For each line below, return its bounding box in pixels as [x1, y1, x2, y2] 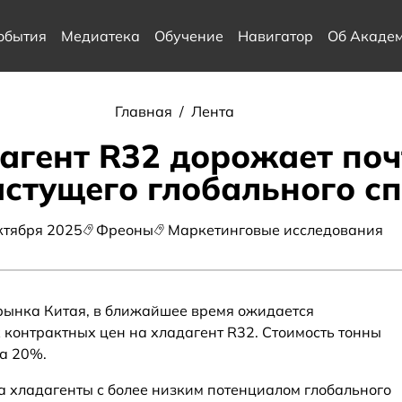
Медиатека [60, 27, 140, 45]
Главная [114, 102, 176, 120]
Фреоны [96, 221, 154, 239]
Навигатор [237, 27, 313, 45]
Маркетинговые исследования [167, 221, 383, 239]
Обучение [153, 27, 223, 45]
